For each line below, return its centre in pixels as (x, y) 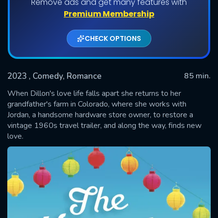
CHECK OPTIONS (113, 38)
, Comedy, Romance (65, 76)
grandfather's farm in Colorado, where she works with (97, 104)
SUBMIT (109, 116)
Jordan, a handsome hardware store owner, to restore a (100, 115)
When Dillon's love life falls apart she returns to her (94, 93)
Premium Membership (109, 14)
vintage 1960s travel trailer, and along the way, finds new (104, 125)
